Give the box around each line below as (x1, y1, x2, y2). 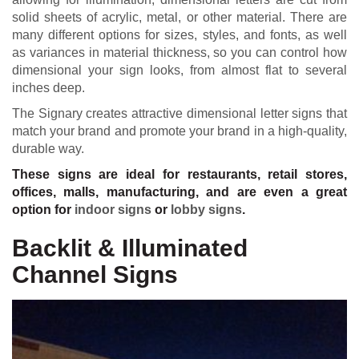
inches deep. (12, 81, 85, 95)
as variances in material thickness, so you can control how (12, 46, 347, 60)
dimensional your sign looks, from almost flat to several (12, 63, 347, 78)
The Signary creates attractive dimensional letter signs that (12, 107, 347, 121)
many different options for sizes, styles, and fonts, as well (12, 28, 347, 42)
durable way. (12, 142, 84, 156)
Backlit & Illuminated (12, 235, 248, 262)
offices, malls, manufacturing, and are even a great (12, 185, 347, 200)
